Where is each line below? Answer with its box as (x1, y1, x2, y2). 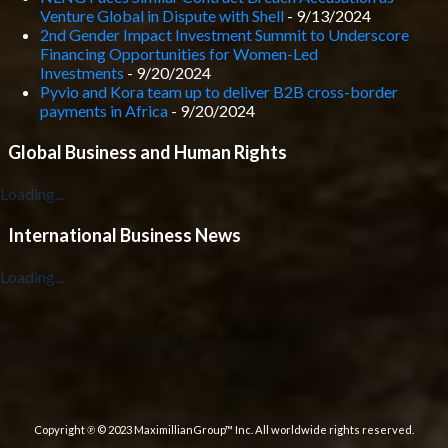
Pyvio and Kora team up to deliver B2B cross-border (40, 82, 398, 101)
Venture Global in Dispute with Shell (40, 6, 284, 25)
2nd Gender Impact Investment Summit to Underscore (40, 25, 409, 44)
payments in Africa (40, 101, 168, 120)
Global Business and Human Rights (8, 141, 287, 163)
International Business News (8, 224, 241, 246)
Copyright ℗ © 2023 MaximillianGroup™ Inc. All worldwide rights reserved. (34, 423, 414, 436)
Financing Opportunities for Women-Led (40, 44, 318, 63)
